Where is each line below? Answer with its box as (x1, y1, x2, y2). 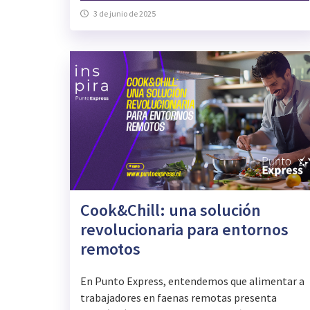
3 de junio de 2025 (93, 8, 156, 19)
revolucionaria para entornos (80, 219, 289, 241)
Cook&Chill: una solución (80, 199, 261, 221)
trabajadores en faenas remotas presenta (80, 291, 277, 305)
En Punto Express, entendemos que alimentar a (80, 274, 304, 289)
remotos (80, 238, 140, 260)
